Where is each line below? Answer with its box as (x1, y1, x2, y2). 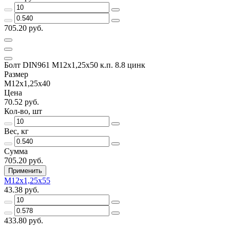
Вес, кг (4, 126, 29, 136)
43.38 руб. (4, 185, 39, 194)
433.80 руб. (4, 216, 43, 225)
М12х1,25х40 (4, 79, 50, 88)
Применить (8, 166, 42, 175)
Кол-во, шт (4, 106, 42, 116)
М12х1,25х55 (4, 176, 50, 185)
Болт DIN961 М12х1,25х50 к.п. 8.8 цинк (4, 60, 145, 69)
